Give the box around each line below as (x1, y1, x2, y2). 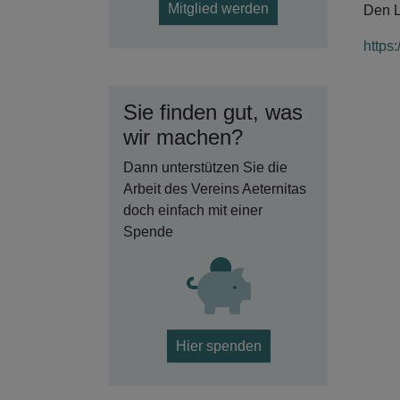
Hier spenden (175, 338, 262, 354)
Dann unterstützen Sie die (123, 160, 287, 175)
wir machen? (123, 125, 243, 149)
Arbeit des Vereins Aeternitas (123, 181, 306, 196)
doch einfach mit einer (123, 203, 262, 218)
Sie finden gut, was (123, 100, 303, 124)
